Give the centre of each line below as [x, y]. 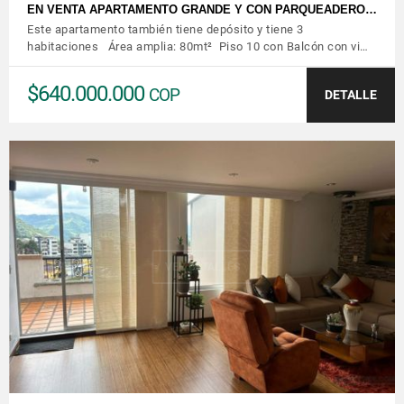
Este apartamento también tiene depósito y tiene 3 [165, 29]
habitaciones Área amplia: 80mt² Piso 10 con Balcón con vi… [198, 46]
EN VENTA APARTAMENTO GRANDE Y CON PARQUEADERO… [202, 9]
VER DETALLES [202, 266]
